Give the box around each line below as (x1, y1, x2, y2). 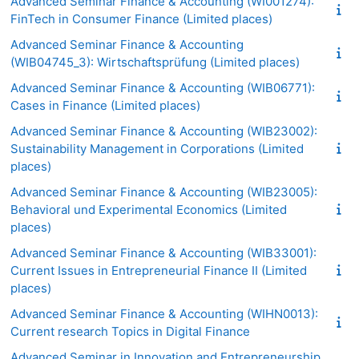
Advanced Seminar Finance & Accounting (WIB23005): (10, 184, 317, 200)
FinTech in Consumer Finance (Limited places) (10, 10, 272, 26)
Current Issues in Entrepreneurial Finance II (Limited (10, 262, 307, 278)
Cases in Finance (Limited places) (10, 97, 200, 113)
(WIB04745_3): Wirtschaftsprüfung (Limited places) (10, 54, 300, 70)
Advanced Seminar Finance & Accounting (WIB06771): (10, 79, 315, 95)
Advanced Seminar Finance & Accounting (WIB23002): (10, 123, 317, 139)
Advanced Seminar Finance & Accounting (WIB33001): (10, 244, 317, 260)
